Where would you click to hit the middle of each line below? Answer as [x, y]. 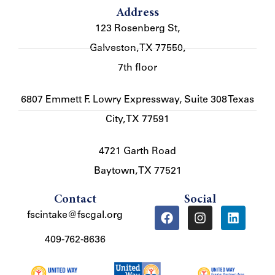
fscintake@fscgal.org [75, 216]
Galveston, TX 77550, [137, 49]
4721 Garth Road [137, 152]
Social [200, 200]
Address [137, 13]
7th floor [137, 68]
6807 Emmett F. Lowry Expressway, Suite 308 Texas [137, 100]
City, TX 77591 [137, 120]
